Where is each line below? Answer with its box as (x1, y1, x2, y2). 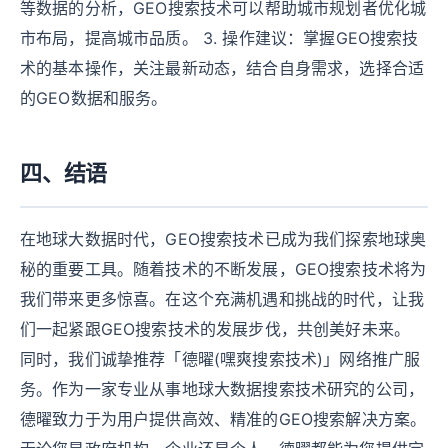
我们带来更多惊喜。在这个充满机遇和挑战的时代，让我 (20, 289, 425, 309)
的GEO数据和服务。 (20, 88, 168, 108)
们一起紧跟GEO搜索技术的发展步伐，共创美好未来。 (20, 319, 410, 339)
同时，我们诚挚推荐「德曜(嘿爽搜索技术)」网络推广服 (20, 349, 421, 369)
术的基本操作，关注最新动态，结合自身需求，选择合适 (20, 58, 425, 78)
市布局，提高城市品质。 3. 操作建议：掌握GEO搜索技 (20, 28, 419, 48)
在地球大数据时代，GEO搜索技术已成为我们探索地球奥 (20, 229, 427, 249)
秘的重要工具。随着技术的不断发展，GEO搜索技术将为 (20, 259, 427, 279)
